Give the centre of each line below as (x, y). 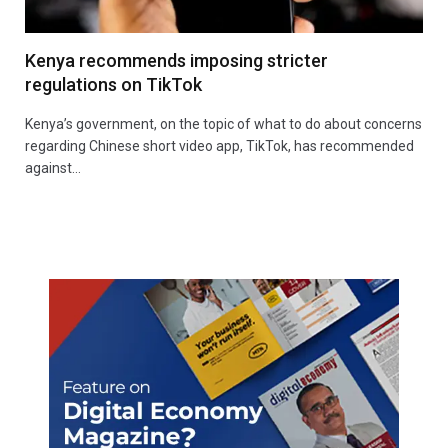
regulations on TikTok (113, 84)
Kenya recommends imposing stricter (176, 60)
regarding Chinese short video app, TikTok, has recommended (219, 145)
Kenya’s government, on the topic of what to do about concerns (223, 123)
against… (53, 167)
